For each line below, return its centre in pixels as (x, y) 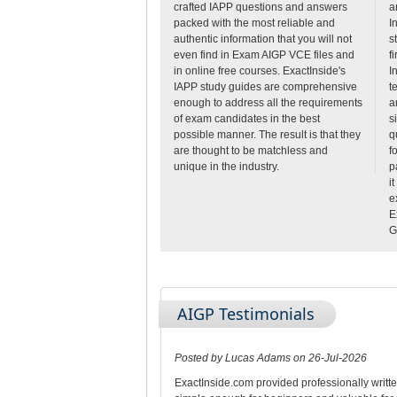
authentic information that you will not (262, 39)
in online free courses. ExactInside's (259, 70)
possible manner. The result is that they (267, 134)
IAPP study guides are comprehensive (265, 86)
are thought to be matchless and (250, 150)
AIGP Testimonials (245, 313)
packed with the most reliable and (254, 23)
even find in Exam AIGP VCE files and (264, 54)
